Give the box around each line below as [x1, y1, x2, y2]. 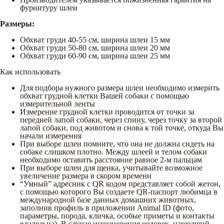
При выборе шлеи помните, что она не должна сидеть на [20, 139, 214, 148]
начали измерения [20, 131, 81, 140]
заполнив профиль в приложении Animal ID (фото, [20, 203, 194, 212]
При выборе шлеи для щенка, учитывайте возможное [20, 163, 202, 172]
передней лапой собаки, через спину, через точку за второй [20, 115, 222, 124]
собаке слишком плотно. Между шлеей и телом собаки [20, 147, 207, 156]
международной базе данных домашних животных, [20, 195, 196, 204]
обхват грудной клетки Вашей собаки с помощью [20, 91, 189, 100]
